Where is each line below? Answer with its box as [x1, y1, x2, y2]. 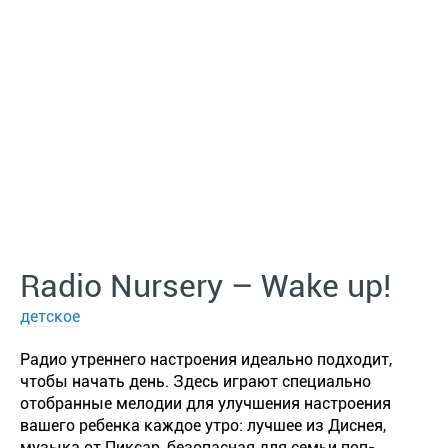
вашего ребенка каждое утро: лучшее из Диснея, [20, 416, 386, 435]
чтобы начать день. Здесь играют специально [20, 372, 371, 391]
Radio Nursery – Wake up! [20, 267, 391, 305]
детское [20, 307, 80, 326]
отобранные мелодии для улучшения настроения [20, 394, 391, 413]
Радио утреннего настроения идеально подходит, [20, 350, 392, 369]
